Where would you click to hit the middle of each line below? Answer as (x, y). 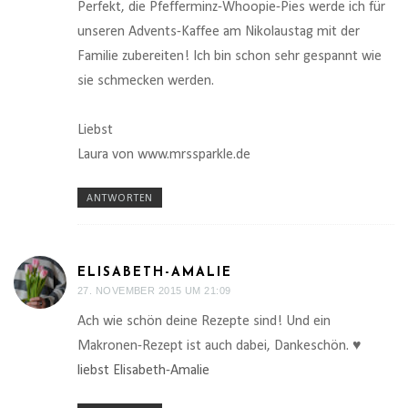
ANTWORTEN (120, 198)
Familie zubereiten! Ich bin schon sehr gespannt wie (229, 56)
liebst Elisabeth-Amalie (143, 370)
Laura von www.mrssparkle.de (164, 154)
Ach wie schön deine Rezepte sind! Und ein (204, 321)
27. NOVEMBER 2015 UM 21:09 (154, 290)
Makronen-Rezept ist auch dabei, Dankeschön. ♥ (219, 346)
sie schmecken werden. (146, 81)
